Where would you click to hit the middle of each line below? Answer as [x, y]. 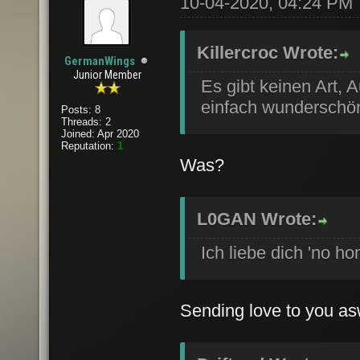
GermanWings [99, 61]
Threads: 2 [86, 122]
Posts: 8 [80, 110]
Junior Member [108, 75]
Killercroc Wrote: [268, 53]
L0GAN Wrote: [257, 219]
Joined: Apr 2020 [100, 134]
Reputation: [89, 146]
